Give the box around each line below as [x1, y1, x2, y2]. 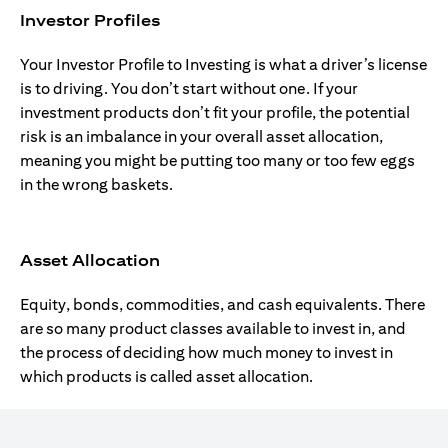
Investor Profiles [20, 11, 160, 30]
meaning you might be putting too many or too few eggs [20, 151, 415, 170]
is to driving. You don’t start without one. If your [20, 79, 358, 98]
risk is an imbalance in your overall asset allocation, [20, 127, 383, 146]
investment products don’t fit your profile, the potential [20, 103, 410, 122]
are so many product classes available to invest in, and [20, 319, 406, 338]
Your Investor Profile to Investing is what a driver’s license [20, 55, 427, 74]
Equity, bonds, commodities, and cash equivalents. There [20, 295, 425, 314]
